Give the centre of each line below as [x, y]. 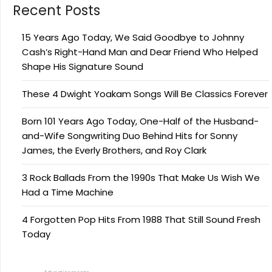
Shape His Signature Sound [83, 67]
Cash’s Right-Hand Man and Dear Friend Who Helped [140, 52]
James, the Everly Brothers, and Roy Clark [114, 151]
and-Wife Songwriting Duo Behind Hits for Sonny [130, 136]
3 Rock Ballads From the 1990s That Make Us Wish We [141, 178]
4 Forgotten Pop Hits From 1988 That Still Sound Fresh [141, 220]
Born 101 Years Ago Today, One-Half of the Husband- [140, 121]
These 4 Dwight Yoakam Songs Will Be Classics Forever [145, 94]
